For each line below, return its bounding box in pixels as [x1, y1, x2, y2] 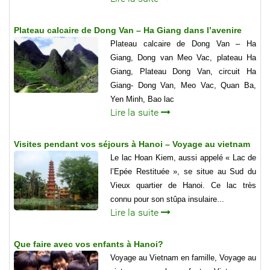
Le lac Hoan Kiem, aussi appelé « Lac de [110, 152, 256, 162]
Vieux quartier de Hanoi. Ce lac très [110, 180, 256, 190]
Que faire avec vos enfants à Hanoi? [14, 239, 163, 249]
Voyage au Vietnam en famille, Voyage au [110, 253, 256, 262]
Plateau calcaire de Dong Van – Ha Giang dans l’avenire [14, 25, 242, 35]
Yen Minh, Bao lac [110, 94, 174, 104]
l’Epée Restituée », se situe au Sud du [110, 166, 256, 176]
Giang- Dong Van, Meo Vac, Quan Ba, [110, 80, 256, 90]
